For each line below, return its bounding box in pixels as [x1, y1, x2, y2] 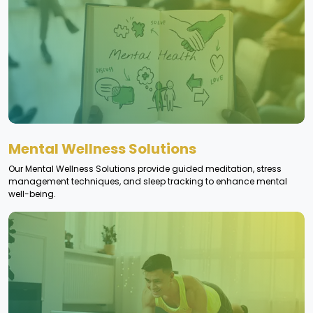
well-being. [8, 187, 56, 200]
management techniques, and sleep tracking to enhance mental [8, 175, 287, 187]
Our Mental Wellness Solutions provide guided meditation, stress [8, 162, 282, 175]
